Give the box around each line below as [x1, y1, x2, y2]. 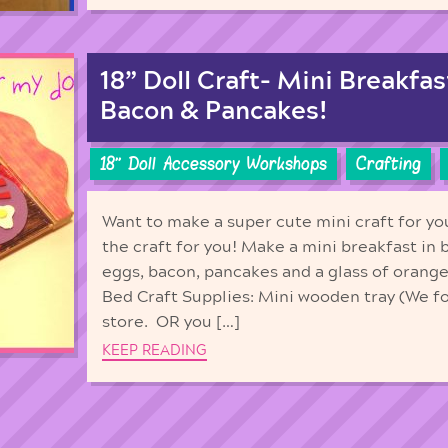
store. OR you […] [102, 313, 240, 330]
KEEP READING [102, 343, 207, 358]
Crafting [356, 153, 421, 176]
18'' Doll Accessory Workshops [100, 153, 327, 176]
